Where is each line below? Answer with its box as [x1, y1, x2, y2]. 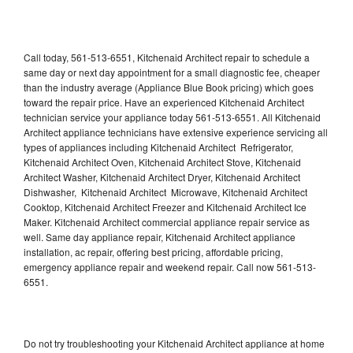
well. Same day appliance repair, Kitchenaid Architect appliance [24, 229, 295, 243]
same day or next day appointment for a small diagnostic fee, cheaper [24, 65, 320, 79]
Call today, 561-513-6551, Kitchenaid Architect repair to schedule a [24, 50, 310, 64]
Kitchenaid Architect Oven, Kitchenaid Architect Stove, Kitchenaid [24, 154, 301, 169]
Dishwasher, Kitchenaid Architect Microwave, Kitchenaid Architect [24, 184, 307, 199]
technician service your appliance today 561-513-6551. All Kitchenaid [24, 110, 321, 124]
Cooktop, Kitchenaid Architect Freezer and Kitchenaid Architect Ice [24, 199, 307, 214]
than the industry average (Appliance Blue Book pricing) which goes [24, 80, 314, 94]
